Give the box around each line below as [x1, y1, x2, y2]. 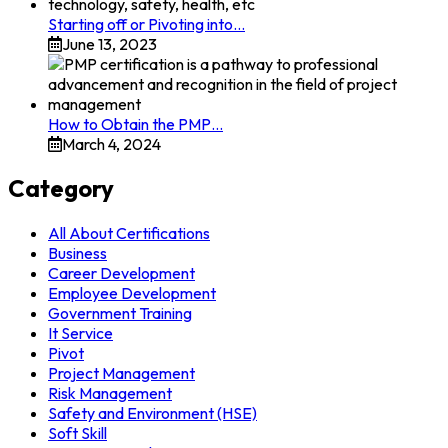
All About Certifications [48, 223, 210, 244]
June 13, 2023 [62, 33, 157, 54]
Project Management [48, 363, 195, 384]
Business [48, 243, 107, 264]
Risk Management [48, 383, 172, 404]
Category [8, 173, 114, 204]
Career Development [48, 263, 195, 284]
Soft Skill [48, 423, 107, 444]
